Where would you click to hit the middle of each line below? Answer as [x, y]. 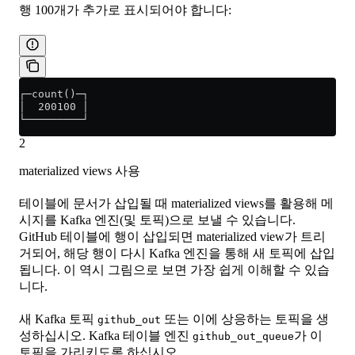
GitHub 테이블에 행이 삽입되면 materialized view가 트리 [172, 237]
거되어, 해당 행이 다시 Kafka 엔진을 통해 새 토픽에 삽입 [177, 254]
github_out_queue [243, 337]
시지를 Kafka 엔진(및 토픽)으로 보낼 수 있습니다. [157, 220]
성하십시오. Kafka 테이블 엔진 [106, 336]
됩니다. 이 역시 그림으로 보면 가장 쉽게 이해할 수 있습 [174, 270]
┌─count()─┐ [54, 94]
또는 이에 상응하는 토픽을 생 [245, 319]
